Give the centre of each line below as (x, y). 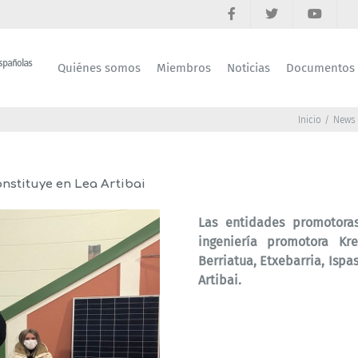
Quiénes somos (99, 68)
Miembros (184, 68)
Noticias (249, 68)
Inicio (310, 120)
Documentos (320, 68)
